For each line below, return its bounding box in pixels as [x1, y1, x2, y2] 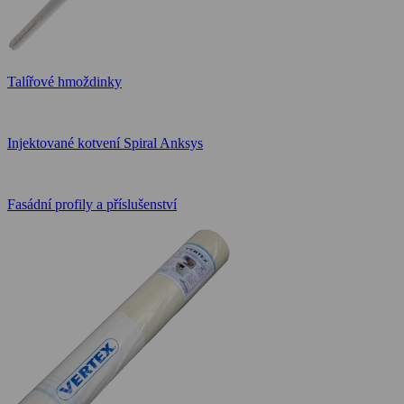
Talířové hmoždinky [7, 73, 122, 89]
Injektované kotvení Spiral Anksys [7, 134, 203, 151]
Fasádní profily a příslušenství [7, 196, 177, 212]
